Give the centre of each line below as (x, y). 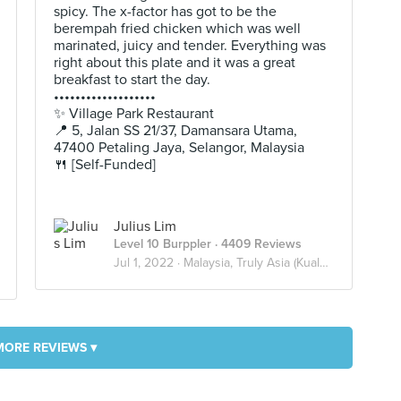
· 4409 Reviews (256, 244)
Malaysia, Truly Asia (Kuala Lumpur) (252, 263)
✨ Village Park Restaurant (134, 114)
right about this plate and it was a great (175, 63)
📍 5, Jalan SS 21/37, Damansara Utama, (175, 131)
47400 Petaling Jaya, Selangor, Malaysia (179, 148)
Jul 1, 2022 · (149, 263)
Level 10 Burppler (162, 244)
